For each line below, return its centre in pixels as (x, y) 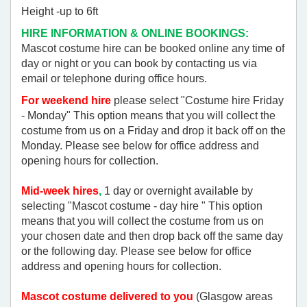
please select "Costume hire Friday (197, 101)
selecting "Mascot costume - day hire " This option (142, 206)
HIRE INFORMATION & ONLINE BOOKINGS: (135, 34)
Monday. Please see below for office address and (140, 146)
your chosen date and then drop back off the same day (152, 236)
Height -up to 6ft (60, 12)
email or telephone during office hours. (114, 79)
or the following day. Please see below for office (136, 251)
